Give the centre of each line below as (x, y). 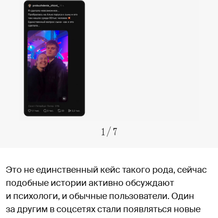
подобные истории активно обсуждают (90, 183)
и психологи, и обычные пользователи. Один (100, 196)
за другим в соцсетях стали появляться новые (103, 209)
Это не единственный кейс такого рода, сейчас (106, 170)
